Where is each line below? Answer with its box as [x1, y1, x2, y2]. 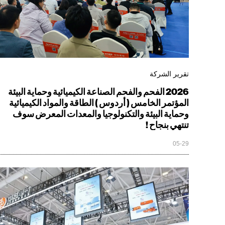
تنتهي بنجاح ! [146, 119, 189, 130]
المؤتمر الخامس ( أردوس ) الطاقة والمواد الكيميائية [9, 96, 189, 107]
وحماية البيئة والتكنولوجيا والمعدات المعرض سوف [13, 107, 189, 119]
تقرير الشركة [150, 69, 189, 78]
